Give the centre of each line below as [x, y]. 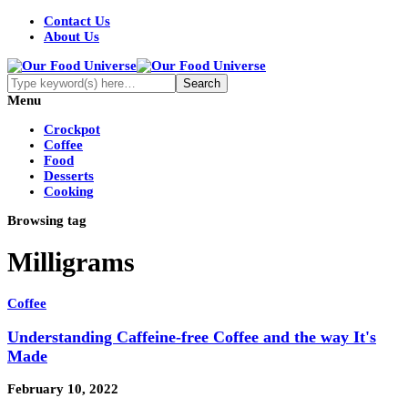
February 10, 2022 [63, 389]
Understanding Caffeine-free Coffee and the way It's [192, 337]
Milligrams [71, 262]
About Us [71, 36]
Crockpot [72, 129]
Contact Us [77, 21]
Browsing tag [47, 220]
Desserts [69, 176]
